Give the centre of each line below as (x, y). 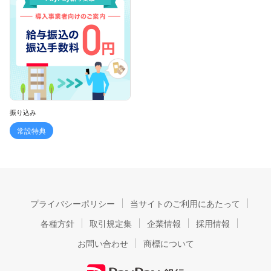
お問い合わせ (103, 243)
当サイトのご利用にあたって (185, 203)
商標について (168, 243)
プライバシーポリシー (73, 203)
